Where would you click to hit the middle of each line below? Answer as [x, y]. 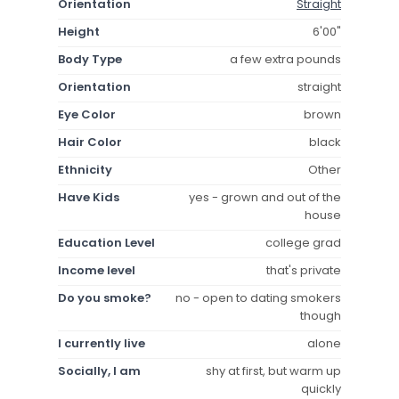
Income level [97, 270]
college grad [303, 242]
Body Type [90, 59]
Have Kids [89, 197]
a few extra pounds [285, 59]
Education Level [106, 242]
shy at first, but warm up [273, 370]
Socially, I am [99, 370]
